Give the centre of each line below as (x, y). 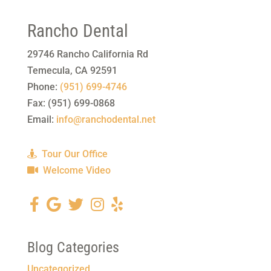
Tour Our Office (73, 154)
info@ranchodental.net (106, 119)
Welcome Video (75, 170)
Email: (41, 119)
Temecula (48, 70)
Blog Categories (73, 247)
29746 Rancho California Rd (87, 54)
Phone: (43, 87)
